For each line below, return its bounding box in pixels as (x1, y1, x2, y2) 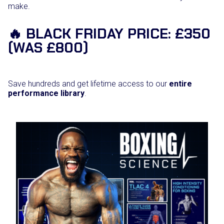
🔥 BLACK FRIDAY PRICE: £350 (8, 24, 210, 43)
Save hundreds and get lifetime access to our (8, 79, 169, 89)
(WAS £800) (8, 38, 88, 57)
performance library (8, 88, 84, 98)
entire (169, 79, 192, 89)
